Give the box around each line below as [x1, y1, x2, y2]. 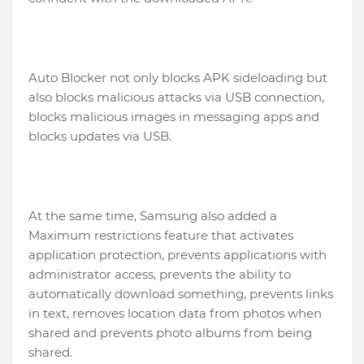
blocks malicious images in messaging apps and [28, 109, 319, 125]
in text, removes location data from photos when [28, 305, 322, 322]
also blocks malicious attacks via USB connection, [28, 89, 324, 106]
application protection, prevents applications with [28, 247, 327, 263]
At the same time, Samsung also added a [28, 208, 277, 224]
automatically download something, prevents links [28, 286, 333, 302]
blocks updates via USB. [28, 128, 171, 145]
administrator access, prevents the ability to [28, 266, 291, 283]
